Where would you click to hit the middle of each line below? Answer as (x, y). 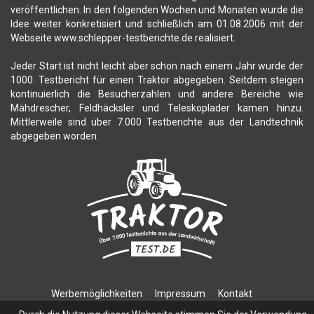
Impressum (180, 293)
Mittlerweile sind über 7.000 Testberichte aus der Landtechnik (157, 122)
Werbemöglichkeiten (97, 293)
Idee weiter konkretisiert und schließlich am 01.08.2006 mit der (157, 24)
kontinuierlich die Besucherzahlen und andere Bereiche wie (157, 94)
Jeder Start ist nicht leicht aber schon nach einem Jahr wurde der (157, 66)
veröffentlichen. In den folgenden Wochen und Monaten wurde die (157, 10)
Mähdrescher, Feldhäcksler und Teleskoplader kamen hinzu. (157, 108)
